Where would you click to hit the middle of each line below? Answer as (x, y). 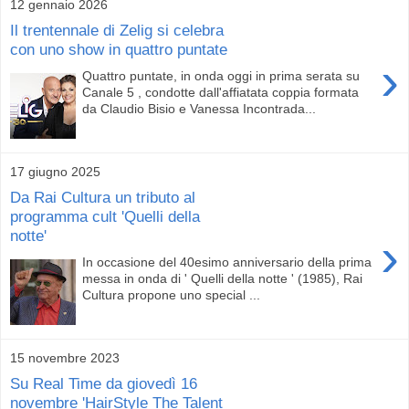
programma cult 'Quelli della (105, 217)
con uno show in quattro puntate (119, 50)
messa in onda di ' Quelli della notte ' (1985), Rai (223, 278)
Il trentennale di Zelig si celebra (117, 31)
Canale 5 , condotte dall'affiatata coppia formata (221, 92)
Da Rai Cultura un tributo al (103, 198)
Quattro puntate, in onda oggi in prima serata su (221, 75)
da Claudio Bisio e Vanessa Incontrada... (199, 108)
